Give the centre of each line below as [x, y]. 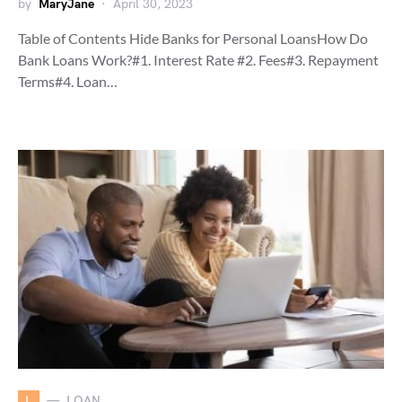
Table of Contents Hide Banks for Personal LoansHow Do [193, 38]
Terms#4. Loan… [68, 81]
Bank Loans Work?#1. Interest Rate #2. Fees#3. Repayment [198, 59]
